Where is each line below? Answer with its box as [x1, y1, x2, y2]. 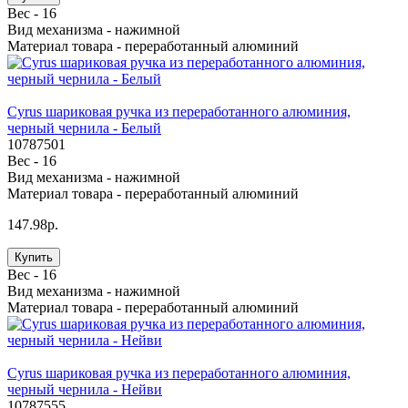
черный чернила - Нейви [7, 382, 162, 398]
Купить [15, 250, 53, 265]
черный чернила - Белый [7, 120, 161, 137]
